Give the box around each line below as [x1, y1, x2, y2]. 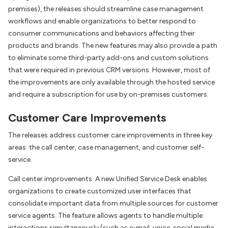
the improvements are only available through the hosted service [8, 78, 215, 87]
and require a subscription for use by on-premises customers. [8, 90, 209, 99]
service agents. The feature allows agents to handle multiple [8, 211, 203, 220]
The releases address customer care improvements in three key [8, 131, 212, 140]
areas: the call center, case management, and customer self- [8, 143, 204, 152]
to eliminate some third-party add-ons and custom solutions [8, 53, 209, 62]
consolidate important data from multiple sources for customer [8, 199, 218, 208]
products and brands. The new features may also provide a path [8, 41, 217, 50]
